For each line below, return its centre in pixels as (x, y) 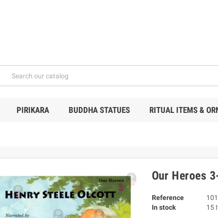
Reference (168, 198)
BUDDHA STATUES (99, 110)
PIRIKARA (33, 110)
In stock (163, 208)
